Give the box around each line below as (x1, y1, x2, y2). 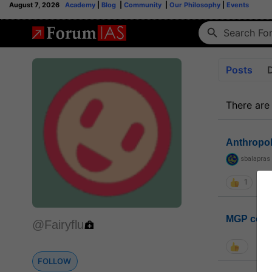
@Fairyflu (32, 218, 84, 231)
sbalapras (240, 155, 270, 163)
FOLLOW (38, 256, 71, 267)
